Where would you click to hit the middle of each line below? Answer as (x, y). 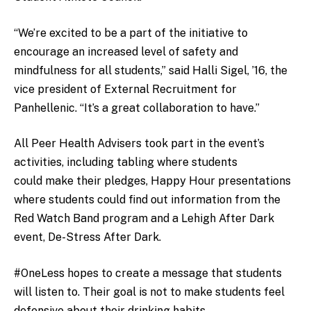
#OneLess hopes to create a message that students (148, 273)
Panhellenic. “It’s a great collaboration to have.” (137, 108)
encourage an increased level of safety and (126, 51)
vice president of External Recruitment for (125, 89)
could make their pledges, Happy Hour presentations (152, 181)
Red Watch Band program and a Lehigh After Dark (144, 219)
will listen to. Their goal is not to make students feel (149, 292)
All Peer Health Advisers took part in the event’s (139, 144)
